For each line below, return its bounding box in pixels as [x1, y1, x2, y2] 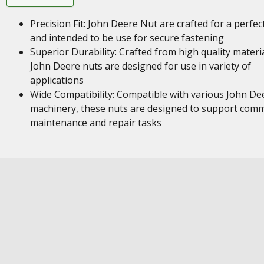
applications [29, 74, 84, 87]
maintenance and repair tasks [29, 116, 161, 129]
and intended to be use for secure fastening [29, 31, 224, 44]
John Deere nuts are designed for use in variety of [29, 60, 251, 72]
